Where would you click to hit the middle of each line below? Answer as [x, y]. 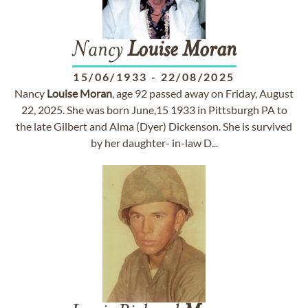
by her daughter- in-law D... [154, 143]
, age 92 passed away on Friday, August [203, 93]
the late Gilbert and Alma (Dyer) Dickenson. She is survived [154, 126]
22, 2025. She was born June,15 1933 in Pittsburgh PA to [154, 110]
